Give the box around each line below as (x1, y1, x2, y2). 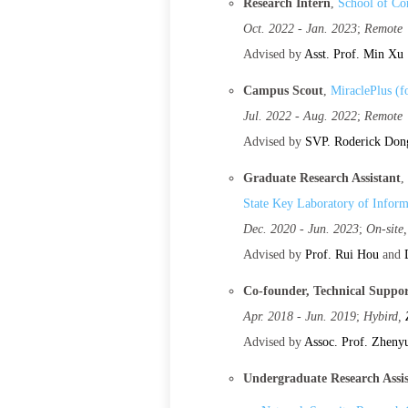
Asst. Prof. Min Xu (304, 47, 403, 61)
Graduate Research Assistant (243, 171, 401, 185)
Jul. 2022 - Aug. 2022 (243, 109, 357, 123)
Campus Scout (243, 84, 323, 97)
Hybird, (363, 310, 405, 323)
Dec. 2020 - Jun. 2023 (243, 222, 359, 236)
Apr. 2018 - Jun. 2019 (243, 310, 356, 323)
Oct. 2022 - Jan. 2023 (243, 22, 357, 36)
